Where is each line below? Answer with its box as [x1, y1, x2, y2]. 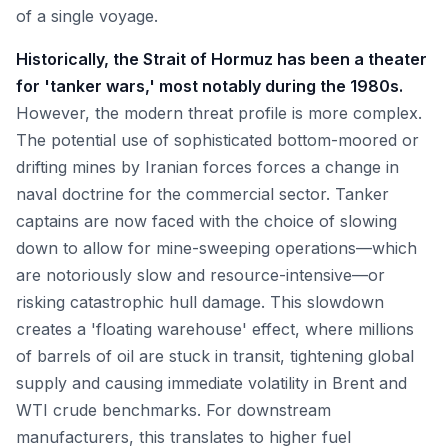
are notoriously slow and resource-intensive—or [16, 265, 385, 285]
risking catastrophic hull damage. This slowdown [16, 292, 384, 312]
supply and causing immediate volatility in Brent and [16, 373, 407, 393]
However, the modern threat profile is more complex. [16, 103, 422, 123]
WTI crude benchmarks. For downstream [16, 400, 331, 420]
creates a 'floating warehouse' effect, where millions [16, 319, 414, 339]
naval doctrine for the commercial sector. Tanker [16, 184, 389, 204]
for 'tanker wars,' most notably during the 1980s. [16, 76, 403, 96]
